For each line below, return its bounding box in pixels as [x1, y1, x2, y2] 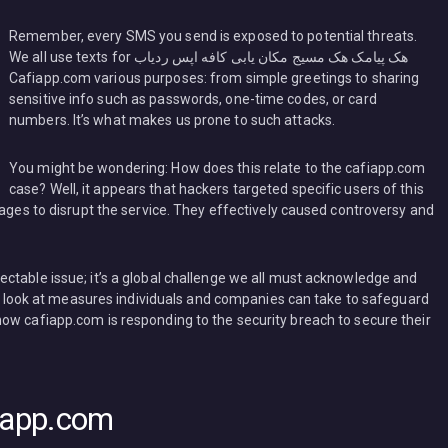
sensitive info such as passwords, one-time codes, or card [9, 91, 377, 108]
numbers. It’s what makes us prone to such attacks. [9, 112, 336, 129]
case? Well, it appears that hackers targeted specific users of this [9, 180, 424, 197]
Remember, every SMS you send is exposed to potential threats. [9, 28, 418, 45]
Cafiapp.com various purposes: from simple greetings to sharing [9, 70, 420, 87]
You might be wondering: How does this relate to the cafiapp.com [9, 159, 426, 176]
